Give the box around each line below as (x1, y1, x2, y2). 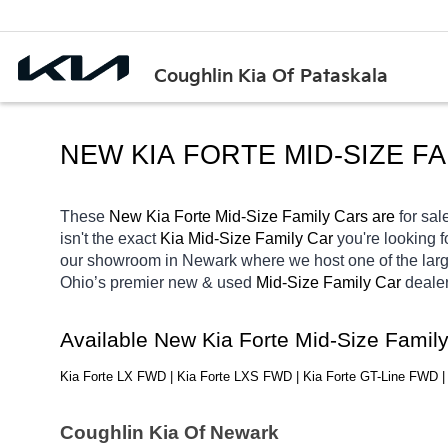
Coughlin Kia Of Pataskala (154, 65, 389, 87)
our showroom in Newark (60, 251, 237, 269)
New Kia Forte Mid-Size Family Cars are (109, 207, 399, 225)
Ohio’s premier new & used (60, 273, 256, 291)
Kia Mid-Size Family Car (160, 229, 337, 247)
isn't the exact (60, 229, 160, 247)
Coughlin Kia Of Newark (60, 422, 279, 444)
